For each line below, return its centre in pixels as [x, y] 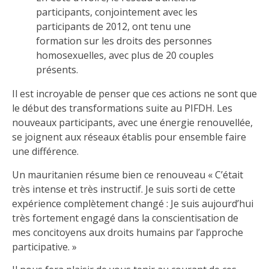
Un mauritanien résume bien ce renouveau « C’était [128, 174]
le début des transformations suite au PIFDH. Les [122, 108]
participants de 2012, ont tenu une [113, 27]
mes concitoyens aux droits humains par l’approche [128, 232]
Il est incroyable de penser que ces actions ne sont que [134, 94]
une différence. [45, 152]
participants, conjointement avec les [117, 12]
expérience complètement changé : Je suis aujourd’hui [133, 203]
